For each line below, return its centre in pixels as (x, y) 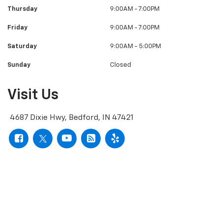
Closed (121, 65)
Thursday (22, 9)
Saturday (22, 47)
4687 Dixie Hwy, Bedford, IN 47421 (72, 118)
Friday (17, 28)
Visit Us (33, 96)
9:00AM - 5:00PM (136, 47)
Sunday (19, 65)
